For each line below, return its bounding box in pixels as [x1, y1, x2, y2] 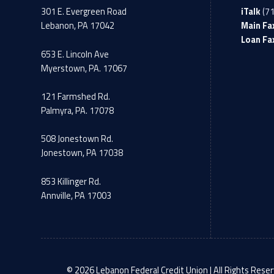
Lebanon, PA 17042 [41, 19, 115, 33]
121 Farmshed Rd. [41, 90, 111, 104]
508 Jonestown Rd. [41, 132, 114, 146]
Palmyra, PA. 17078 [41, 104, 114, 118]
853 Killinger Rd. [41, 174, 102, 188]
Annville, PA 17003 [41, 188, 112, 202]
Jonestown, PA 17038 [41, 146, 124, 160]
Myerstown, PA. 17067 [41, 61, 128, 75]
